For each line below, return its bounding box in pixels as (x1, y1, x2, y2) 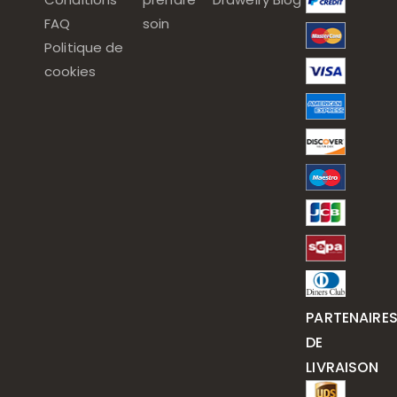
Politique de (44, 38, 124, 57)
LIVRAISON (306, 357, 379, 378)
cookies (44, 62, 96, 81)
